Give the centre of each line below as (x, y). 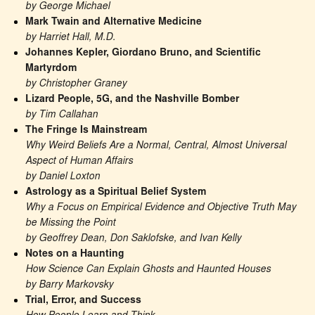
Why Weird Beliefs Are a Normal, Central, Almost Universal (156, 147)
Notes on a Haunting (75, 255)
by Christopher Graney (76, 85)
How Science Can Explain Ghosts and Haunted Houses (148, 270)
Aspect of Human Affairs (79, 162)
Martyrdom (51, 69)
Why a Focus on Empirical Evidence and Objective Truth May (161, 208)
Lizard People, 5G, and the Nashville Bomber (133, 100)
